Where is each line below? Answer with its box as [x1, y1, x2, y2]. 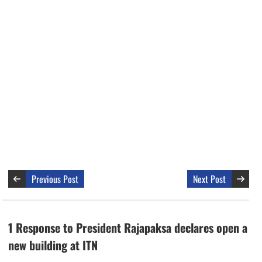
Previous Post [32, 171, 78, 186]
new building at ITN [8, 236, 98, 254]
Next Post [193, 171, 226, 186]
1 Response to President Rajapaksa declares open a [8, 218, 247, 236]
